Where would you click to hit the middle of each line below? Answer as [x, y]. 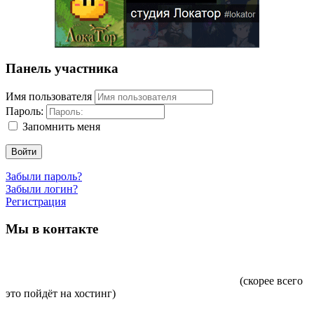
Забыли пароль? [44, 176]
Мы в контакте [52, 228]
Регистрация [36, 201]
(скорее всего [270, 281]
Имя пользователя [49, 96]
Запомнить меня [61, 126]
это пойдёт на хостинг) [61, 294]
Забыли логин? [42, 189]
